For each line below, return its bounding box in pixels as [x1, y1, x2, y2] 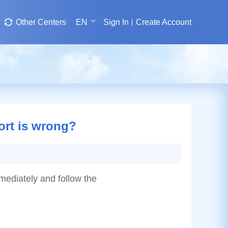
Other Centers [16, 18, 66, 26]
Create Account [136, 18, 191, 26]
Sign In [103, 18, 129, 26]
